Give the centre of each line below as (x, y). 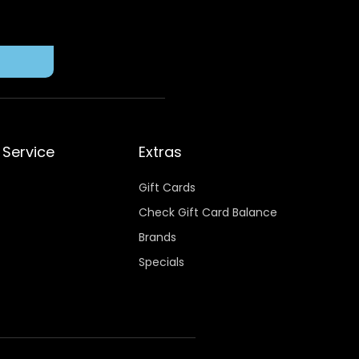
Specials (162, 262)
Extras (161, 152)
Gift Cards (167, 188)
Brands (158, 237)
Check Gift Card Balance (208, 212)
